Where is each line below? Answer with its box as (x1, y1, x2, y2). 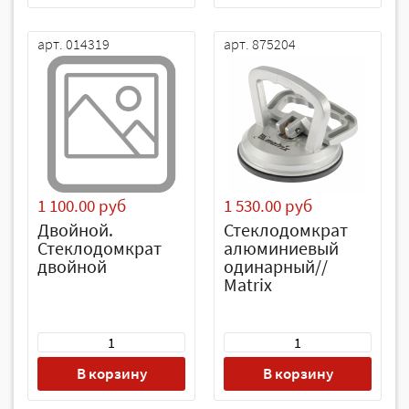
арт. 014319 (37, 35, 110, 53)
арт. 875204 (224, 35, 296, 53)
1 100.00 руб (37, 194, 126, 216)
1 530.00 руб (224, 194, 312, 216)
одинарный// (224, 255, 328, 278)
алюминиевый (224, 236, 339, 259)
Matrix (224, 273, 272, 296)
